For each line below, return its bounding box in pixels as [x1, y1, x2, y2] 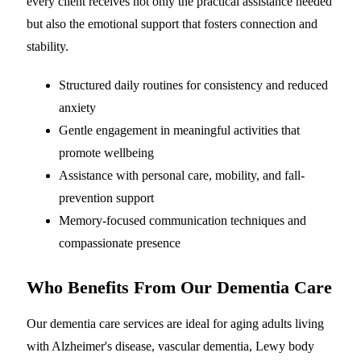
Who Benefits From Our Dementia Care [27, 277, 332, 298]
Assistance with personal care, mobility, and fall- [59, 168, 305, 183]
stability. [27, 39, 68, 54]
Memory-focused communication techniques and [59, 214, 306, 228]
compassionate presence [59, 236, 180, 251]
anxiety [59, 101, 96, 115]
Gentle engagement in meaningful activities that [59, 123, 300, 138]
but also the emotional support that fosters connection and [27, 17, 317, 31]
